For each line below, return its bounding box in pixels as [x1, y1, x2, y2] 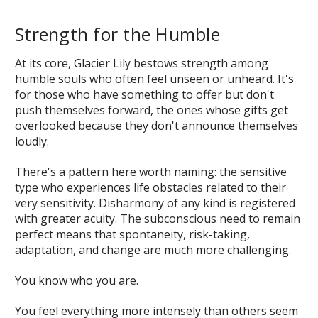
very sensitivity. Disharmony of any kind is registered [15, 194, 295, 211]
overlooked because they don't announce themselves [15, 117, 298, 133]
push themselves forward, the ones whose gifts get [15, 102, 288, 118]
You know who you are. [15, 272, 138, 288]
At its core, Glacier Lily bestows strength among [15, 55, 268, 71]
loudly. [15, 133, 49, 149]
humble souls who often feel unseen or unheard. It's [15, 70, 294, 87]
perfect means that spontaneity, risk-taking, [15, 226, 250, 242]
